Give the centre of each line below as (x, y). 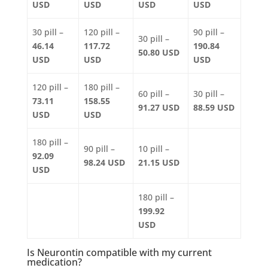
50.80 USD (159, 52)
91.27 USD (159, 107)
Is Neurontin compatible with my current (119, 252)
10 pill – (154, 148)
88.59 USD (214, 107)
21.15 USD (159, 162)
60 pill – (154, 93)
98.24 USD (104, 162)
